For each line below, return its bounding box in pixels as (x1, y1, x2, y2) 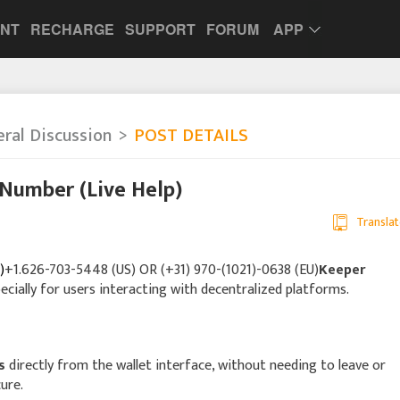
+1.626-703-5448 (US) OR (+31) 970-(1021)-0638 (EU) (4, 258, 319, 282)
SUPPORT (125, 19, 196, 39)
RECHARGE (30, 19, 114, 39)
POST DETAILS (134, 121, 248, 151)
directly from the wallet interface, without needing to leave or (5, 354, 386, 378)
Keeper (319, 258, 365, 282)
